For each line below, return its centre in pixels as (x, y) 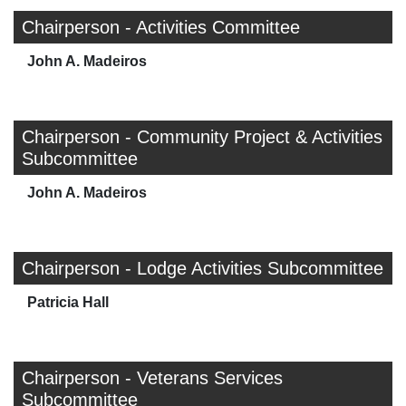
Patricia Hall (68, 303)
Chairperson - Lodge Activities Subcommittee (203, 269)
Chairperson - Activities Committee (161, 28)
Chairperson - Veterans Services (152, 378)
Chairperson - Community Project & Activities (202, 137)
